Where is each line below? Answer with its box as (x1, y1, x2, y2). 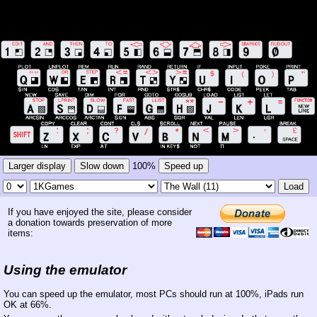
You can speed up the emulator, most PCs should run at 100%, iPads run (4, 289, 304, 300)
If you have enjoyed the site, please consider (8, 207, 192, 218)
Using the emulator (4, 263, 127, 278)
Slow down (80, 161, 124, 172)
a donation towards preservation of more (8, 217, 172, 229)
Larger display (8, 161, 66, 172)
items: (8, 228, 33, 239)
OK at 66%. (4, 299, 52, 311)
